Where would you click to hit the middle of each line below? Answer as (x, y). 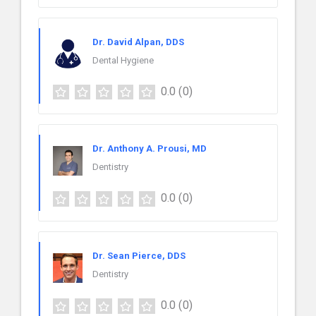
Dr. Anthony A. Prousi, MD (150, 149)
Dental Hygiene (123, 60)
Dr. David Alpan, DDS (138, 42)
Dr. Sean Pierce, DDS (139, 256)
